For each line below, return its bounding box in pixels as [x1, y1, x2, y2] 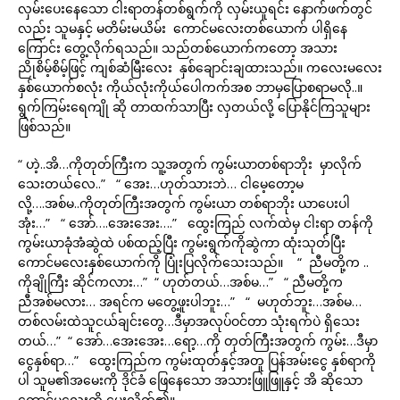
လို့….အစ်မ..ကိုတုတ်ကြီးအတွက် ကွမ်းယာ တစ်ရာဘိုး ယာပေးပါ [18, 195, 350, 212]
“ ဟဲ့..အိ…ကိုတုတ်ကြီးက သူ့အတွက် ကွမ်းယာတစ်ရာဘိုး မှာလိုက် [18, 155, 362, 172]
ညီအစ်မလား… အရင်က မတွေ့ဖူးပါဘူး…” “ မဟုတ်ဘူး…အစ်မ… [18, 293, 362, 310]
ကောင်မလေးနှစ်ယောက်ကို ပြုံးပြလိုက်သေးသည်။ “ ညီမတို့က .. [18, 254, 369, 271]
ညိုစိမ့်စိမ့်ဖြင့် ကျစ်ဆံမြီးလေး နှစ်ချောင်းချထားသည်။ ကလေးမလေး [18, 59, 382, 76]
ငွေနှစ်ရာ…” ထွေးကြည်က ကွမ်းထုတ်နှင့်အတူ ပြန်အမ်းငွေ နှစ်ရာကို [18, 352, 376, 369]
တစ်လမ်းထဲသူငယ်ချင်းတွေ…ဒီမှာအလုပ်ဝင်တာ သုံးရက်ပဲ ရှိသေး [18, 312, 360, 329]
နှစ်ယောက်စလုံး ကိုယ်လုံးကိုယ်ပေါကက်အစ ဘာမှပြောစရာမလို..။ [18, 79, 362, 96]
